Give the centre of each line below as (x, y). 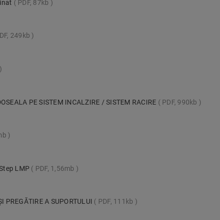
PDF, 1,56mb (55, 168)
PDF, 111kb (116, 202)
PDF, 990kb (180, 102)
